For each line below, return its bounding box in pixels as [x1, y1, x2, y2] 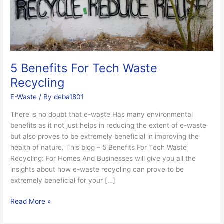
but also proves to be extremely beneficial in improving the [10, 132, 199, 140]
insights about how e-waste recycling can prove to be [10, 165, 184, 173]
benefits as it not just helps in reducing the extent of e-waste [10, 121, 207, 129]
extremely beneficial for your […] [10, 176, 116, 184]
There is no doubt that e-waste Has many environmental [10, 110, 193, 118]
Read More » [10, 197, 51, 206]
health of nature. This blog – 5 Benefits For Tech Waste [10, 143, 187, 151]
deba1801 [54, 93, 84, 101]
